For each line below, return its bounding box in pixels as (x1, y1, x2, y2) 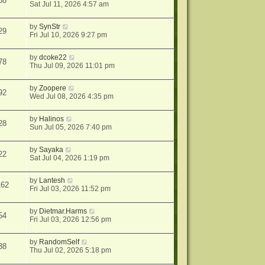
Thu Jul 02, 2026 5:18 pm (30, 246, 112, 255)
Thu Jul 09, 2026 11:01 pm (30, 62, 115, 70)
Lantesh (39, 176, 66, 185)
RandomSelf (39, 238, 80, 247)
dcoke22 (39, 53, 67, 62)
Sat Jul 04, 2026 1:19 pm (30, 154, 110, 163)
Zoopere (39, 84, 67, 93)
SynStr (39, 22, 61, 31)
